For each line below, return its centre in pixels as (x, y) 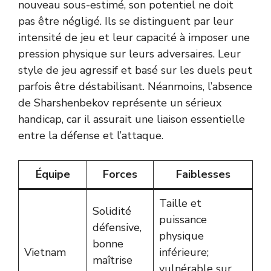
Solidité (112, 211)
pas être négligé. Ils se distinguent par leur (126, 21)
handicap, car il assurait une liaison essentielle (132, 119)
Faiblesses (203, 174)
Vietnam (45, 252)
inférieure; (184, 252)
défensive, (117, 227)
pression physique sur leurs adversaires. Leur (129, 54)
